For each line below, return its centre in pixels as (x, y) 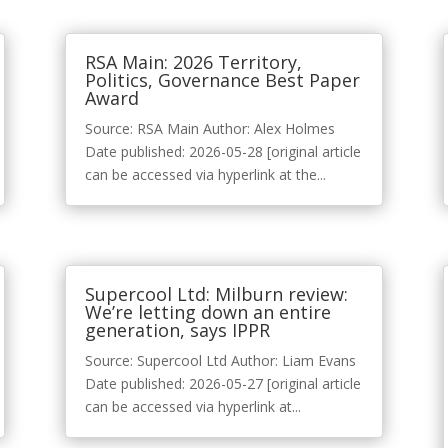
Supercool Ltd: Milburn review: (216, 294)
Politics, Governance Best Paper (222, 80)
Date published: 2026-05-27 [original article (222, 384)
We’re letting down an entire (207, 312)
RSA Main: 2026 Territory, (193, 62)
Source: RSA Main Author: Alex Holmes (209, 129)
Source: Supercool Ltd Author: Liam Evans (220, 361)
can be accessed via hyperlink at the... (205, 175)
